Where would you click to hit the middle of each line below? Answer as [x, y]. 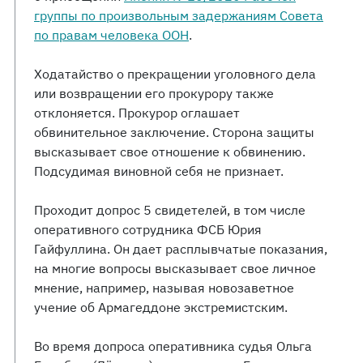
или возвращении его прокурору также [154, 93]
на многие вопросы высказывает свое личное [175, 268]
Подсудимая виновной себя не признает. [159, 171]
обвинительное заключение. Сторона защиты [174, 132]
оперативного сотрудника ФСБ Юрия [148, 229]
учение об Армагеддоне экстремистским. [161, 307]
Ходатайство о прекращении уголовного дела [175, 74]
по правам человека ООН [111, 35]
